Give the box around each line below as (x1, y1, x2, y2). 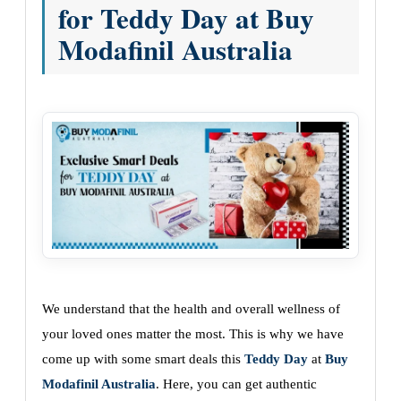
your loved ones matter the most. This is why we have (42, 327, 344, 342)
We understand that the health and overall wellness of (42, 302, 340, 317)
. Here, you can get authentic (156, 377, 317, 392)
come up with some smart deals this (42, 352, 244, 367)
